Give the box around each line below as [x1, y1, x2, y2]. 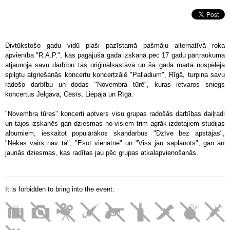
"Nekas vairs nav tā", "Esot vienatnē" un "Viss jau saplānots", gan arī [5, 139, 225, 147]
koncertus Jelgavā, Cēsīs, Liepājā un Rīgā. [5, 90, 133, 98]
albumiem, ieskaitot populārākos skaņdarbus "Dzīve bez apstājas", [5, 129, 225, 137]
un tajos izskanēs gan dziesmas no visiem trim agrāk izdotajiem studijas [5, 120, 225, 127]
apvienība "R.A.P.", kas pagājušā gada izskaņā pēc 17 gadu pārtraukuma [5, 51, 225, 59]
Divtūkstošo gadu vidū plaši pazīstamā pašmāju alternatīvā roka [5, 42, 225, 49]
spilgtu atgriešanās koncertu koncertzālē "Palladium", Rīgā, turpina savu [5, 71, 225, 79]
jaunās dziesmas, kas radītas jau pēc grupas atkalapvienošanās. [5, 149, 198, 157]
